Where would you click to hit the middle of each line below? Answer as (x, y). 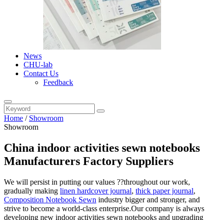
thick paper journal (165, 191)
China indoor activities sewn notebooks (102, 148)
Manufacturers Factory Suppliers (89, 161)
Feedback (58, 82)
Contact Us (41, 73)
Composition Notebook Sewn (50, 199)
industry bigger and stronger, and (148, 199)
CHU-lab (38, 65)
